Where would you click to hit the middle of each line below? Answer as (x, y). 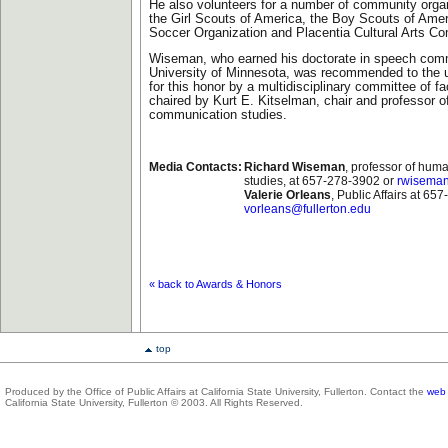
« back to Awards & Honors (215, 284)
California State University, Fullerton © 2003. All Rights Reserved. (154, 402)
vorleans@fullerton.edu (307, 209)
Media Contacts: (195, 167)
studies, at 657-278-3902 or (320, 181)
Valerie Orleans (287, 195)
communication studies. (218, 115)
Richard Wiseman (294, 167)
